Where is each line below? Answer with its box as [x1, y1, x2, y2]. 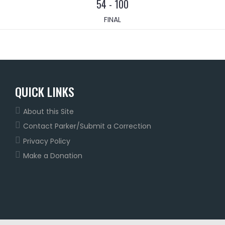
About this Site [23, 106, 74, 117]
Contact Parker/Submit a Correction [23, 121, 151, 132]
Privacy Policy [23, 136, 70, 146]
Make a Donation [23, 151, 82, 161]
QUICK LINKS [15, 82, 74, 100]
